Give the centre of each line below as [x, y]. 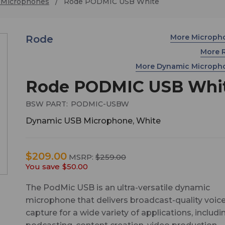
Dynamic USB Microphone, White [93, 121]
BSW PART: [46, 104]
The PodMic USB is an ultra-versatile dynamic [118, 187]
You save [42, 166]
